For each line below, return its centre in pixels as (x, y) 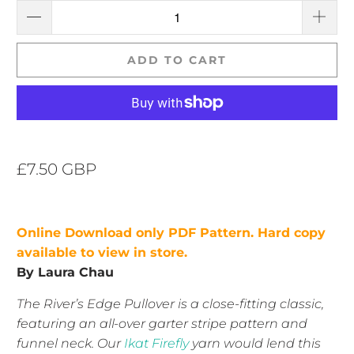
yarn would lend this (255, 343)
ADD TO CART (177, 60)
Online (39, 232)
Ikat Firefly (157, 343)
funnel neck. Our (71, 343)
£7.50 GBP (57, 169)
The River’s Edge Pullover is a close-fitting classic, (171, 303)
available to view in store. (102, 252)
